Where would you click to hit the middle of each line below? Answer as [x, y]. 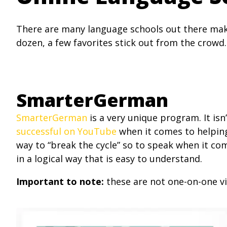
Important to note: [60, 181]
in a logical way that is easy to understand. [109, 159]
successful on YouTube [66, 131]
